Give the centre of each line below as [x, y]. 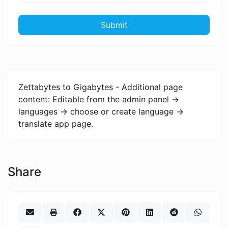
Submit [114, 25]
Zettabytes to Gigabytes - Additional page [101, 87]
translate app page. [56, 124]
